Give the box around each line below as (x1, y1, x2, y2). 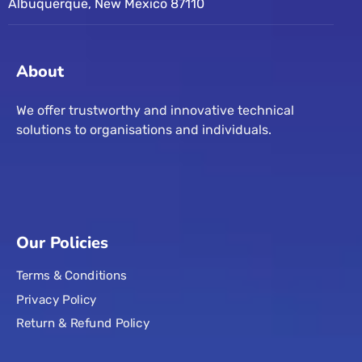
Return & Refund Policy (16, 316, 150, 331)
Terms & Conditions (16, 268, 127, 284)
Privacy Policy (16, 292, 97, 307)
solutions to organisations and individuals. (16, 122, 271, 138)
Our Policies (16, 232, 108, 255)
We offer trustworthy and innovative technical (16, 103, 294, 119)
